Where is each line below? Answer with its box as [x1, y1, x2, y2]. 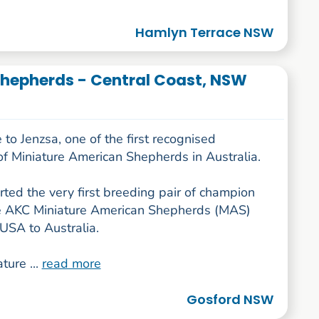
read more [41, 255, 101, 273]
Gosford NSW [187, 291, 274, 309]
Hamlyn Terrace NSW [135, 23, 274, 41]
